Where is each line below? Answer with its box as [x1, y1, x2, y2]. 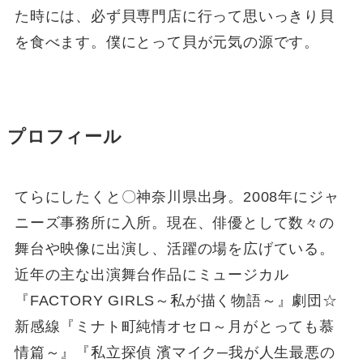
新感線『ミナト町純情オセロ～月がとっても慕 [14, 318, 335, 335]
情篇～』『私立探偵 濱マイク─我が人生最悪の [14, 344, 335, 361]
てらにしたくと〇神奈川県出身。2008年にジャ [14, 189, 340, 206]
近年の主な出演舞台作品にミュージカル [14, 267, 289, 284]
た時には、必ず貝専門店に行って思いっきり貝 [14, 8, 335, 25]
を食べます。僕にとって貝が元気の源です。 [14, 34, 320, 51]
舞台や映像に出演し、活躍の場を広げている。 [14, 241, 335, 258]
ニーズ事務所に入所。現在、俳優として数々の [14, 215, 335, 232]
